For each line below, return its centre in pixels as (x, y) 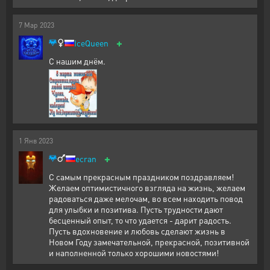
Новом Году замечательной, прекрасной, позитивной (149, 242)
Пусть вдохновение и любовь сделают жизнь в (137, 231)
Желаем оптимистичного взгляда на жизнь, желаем (147, 188)
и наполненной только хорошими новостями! (134, 253)
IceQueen (91, 43)
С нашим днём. (77, 61)
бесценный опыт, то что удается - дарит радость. (140, 220)
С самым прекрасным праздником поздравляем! (141, 177)
